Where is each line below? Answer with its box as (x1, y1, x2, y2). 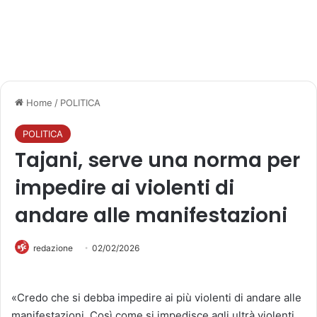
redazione (33, 243, 73, 253)
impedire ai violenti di (15, 174, 234, 202)
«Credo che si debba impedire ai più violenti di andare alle (11, 291, 301, 304)
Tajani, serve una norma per (15, 146, 300, 174)
